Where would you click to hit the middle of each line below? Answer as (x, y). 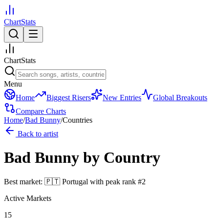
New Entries (122, 98)
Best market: (24, 181)
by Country (122, 158)
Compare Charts (41, 111)
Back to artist (37, 134)
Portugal (75, 181)
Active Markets (28, 198)
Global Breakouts (180, 98)
